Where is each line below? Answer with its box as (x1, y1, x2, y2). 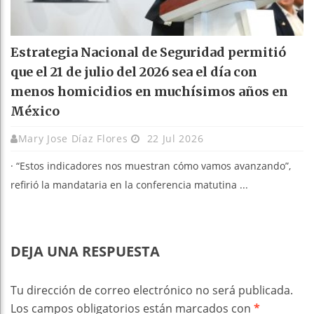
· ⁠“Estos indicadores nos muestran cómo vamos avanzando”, (11, 159, 291, 173)
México (11, 103, 60, 120)
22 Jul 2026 (143, 132, 204, 146)
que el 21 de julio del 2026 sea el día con (11, 64, 257, 81)
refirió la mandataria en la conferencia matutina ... (11, 178, 248, 192)
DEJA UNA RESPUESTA (11, 242, 160, 261)
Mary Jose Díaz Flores (18, 132, 128, 146)
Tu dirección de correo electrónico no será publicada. (11, 282, 293, 299)
